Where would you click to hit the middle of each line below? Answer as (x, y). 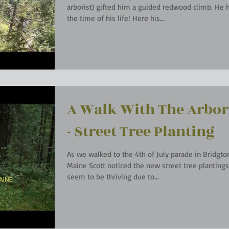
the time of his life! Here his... (116, 18)
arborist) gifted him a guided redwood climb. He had (141, 7)
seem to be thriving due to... (113, 177)
